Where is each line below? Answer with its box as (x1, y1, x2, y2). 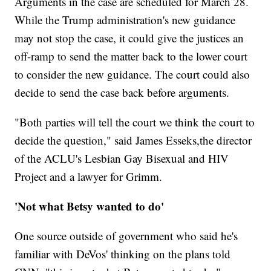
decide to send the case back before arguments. (15, 84, 230, 100)
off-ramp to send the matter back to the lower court (15, 48, 248, 64)
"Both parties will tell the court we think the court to (15, 114, 255, 129)
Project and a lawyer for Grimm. (15, 168, 163, 184)
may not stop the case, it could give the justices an (15, 30, 244, 45)
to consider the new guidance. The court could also (15, 66, 250, 82)
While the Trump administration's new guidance (15, 11, 236, 27)
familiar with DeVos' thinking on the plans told (15, 246, 231, 261)
